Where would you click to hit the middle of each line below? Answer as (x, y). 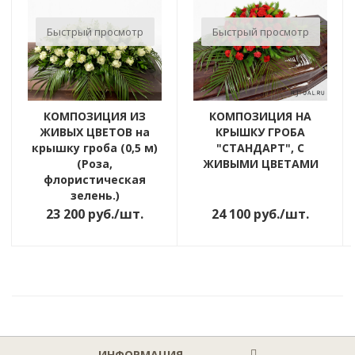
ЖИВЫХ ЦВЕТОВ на (95, 132)
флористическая (95, 180)
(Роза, (95, 164)
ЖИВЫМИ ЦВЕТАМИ (260, 164)
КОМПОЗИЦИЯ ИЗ (95, 116)
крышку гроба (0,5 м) (95, 148)
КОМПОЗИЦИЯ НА (260, 116)
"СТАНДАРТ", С (260, 148)
